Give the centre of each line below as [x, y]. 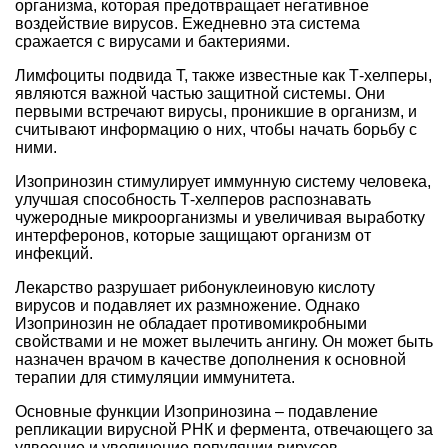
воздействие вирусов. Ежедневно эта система [187, 23]
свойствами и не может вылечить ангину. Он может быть [224, 341]
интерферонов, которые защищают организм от [193, 235]
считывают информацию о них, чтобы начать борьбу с [216, 129]
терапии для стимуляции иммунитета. [155, 377]
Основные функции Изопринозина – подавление [196, 411]
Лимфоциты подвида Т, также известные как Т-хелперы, [223, 75]
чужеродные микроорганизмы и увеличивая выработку [220, 217]
